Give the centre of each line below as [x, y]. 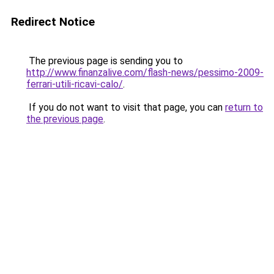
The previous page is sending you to [105, 61]
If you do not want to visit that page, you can [126, 107]
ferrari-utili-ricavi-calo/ [75, 84]
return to [244, 107]
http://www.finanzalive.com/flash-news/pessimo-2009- [145, 72]
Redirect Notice [53, 22]
